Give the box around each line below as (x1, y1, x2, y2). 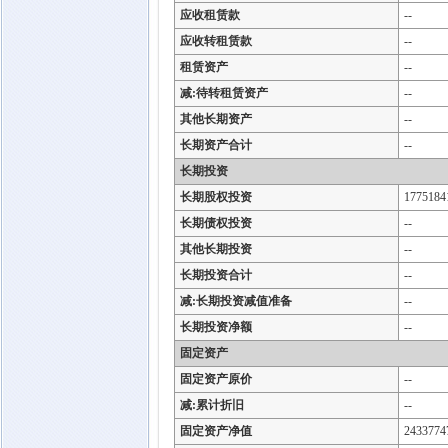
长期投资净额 (180, 320, 252, 334)
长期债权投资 (180, 216, 252, 230)
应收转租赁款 (180, 34, 252, 48)
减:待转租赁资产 (180, 86, 268, 100)
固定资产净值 (180, 424, 252, 438)
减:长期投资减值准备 (180, 294, 292, 308)
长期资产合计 (180, 138, 252, 152)
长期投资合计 (180, 268, 252, 282)
